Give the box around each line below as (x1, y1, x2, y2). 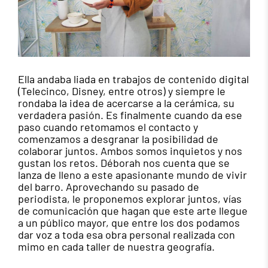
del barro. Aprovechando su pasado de (18, 179, 199, 193)
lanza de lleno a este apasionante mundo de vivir (18, 167, 247, 181)
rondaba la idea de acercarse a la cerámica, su (18, 96, 234, 109)
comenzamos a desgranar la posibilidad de (18, 132, 218, 145)
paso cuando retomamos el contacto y (18, 120, 198, 133)
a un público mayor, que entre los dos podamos (18, 215, 240, 229)
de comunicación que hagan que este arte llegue (18, 203, 248, 217)
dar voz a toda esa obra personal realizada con (18, 227, 235, 241)
